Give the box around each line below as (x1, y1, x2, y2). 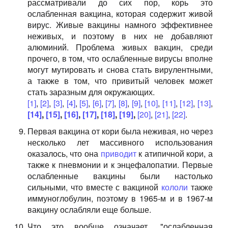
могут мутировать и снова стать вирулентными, (27, 64, 213, 75)
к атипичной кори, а (136, 148, 213, 159)
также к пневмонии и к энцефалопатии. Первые (27, 159, 213, 170)
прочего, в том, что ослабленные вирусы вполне (27, 52, 213, 64)
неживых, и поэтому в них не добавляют (27, 30, 213, 42)
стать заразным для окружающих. (27, 86, 155, 98)
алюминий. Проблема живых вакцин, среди (27, 41, 213, 53)
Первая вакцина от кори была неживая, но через (27, 125, 213, 137)
